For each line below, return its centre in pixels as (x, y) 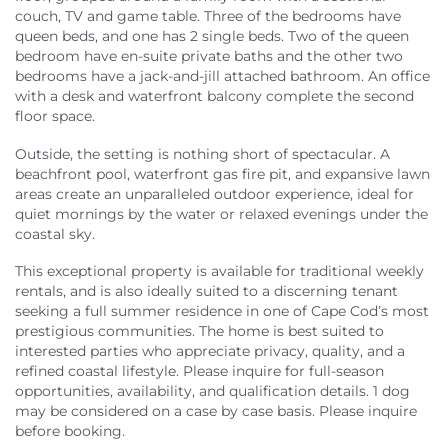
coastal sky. (55, 233)
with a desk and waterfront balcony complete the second (214, 96)
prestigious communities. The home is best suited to (199, 331)
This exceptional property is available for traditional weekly (219, 271)
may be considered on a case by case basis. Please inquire (216, 411)
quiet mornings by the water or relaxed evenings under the (221, 213)
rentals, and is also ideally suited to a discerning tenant (206, 291)
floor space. (55, 116)
